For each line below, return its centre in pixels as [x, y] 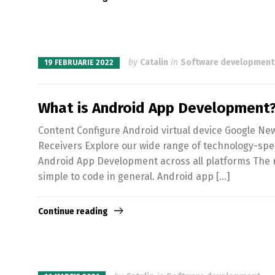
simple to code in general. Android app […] [134, 177]
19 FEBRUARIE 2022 [79, 62]
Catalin [154, 62]
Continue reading [73, 212]
